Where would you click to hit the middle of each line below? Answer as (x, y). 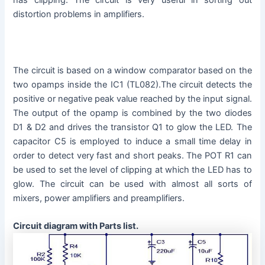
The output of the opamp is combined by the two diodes (132, 113)
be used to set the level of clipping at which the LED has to (132, 169)
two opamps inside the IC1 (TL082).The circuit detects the (132, 84)
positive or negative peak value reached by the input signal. (132, 98)
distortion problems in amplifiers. (79, 14)
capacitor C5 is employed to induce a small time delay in (132, 141)
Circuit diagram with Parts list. (76, 226)
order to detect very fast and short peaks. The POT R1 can (132, 155)
